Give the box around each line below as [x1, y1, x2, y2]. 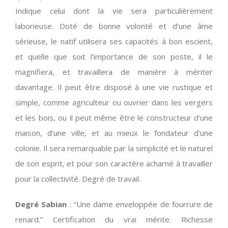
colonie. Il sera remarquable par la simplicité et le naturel [15, 142, 213, 153]
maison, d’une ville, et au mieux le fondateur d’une [15, 127, 213, 138]
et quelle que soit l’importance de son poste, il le [15, 51, 213, 62]
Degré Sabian [15, 198, 67, 209]
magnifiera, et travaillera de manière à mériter [15, 66, 213, 77]
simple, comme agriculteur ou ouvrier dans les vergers [15, 97, 213, 107]
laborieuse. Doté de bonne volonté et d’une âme [15, 20, 213, 31]
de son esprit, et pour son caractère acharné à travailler [15, 158, 213, 168]
